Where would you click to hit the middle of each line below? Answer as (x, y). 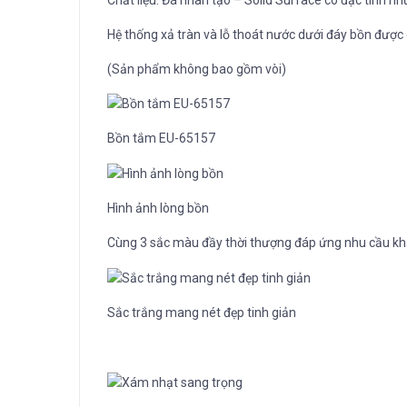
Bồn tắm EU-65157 (161, 139)
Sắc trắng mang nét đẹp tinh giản (202, 312)
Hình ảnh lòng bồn (158, 208)
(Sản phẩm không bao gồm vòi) (197, 69)
